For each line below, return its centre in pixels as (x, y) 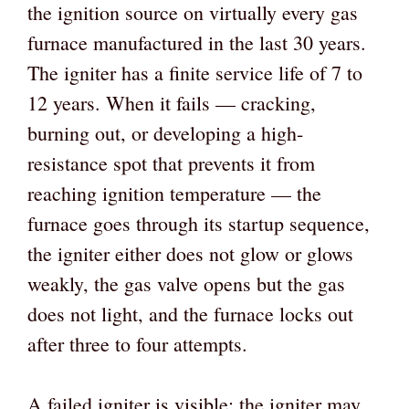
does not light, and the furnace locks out (190, 313)
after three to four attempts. (137, 343)
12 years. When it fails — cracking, (172, 102)
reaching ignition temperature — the (174, 193)
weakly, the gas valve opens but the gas (186, 283)
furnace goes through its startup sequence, (199, 223)
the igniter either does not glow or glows (190, 253)
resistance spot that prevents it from (171, 163)
